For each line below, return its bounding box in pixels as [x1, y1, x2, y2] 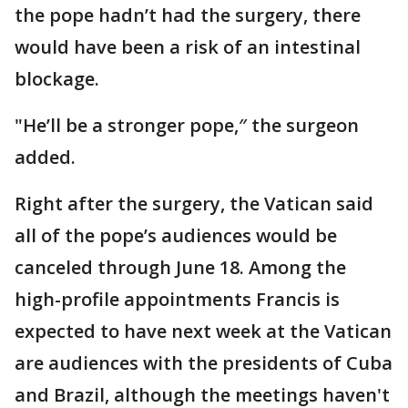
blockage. [15, 66, 99, 92]
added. [15, 145, 76, 170]
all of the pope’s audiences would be [15, 223, 337, 249]
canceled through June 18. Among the [15, 255, 346, 280]
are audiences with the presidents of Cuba [15, 351, 393, 376]
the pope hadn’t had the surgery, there [15, 3, 361, 28]
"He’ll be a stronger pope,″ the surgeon [15, 113, 359, 138]
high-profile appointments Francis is [15, 287, 340, 312]
